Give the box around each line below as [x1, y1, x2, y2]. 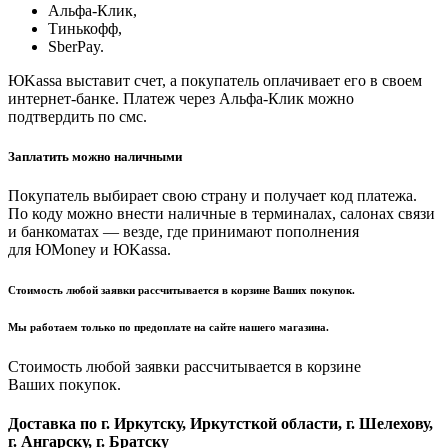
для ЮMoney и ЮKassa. [8, 240, 171, 258]
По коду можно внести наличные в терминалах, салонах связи [8, 204, 435, 222]
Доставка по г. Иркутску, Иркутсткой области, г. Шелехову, [8, 414, 433, 432]
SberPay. [48, 38, 104, 56]
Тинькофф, [48, 20, 122, 38]
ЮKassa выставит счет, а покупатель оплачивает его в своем [8, 72, 422, 90]
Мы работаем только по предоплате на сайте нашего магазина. [8, 320, 329, 333]
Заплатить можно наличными [8, 148, 182, 164]
